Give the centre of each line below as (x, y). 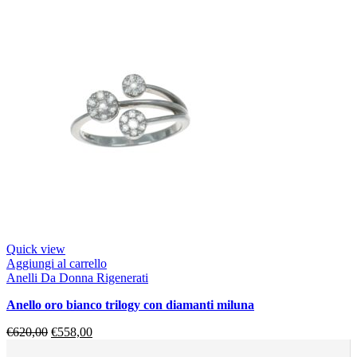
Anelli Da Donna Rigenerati (77, 277)
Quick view (36, 249)
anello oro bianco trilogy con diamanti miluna (135, 304)
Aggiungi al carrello (57, 263)
